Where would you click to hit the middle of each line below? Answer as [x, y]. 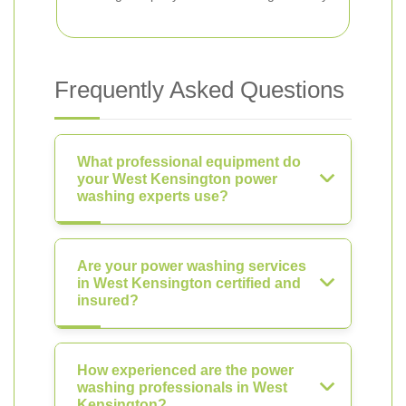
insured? [108, 300]
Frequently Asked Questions [199, 90]
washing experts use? [153, 196]
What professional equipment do [189, 162]
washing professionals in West [182, 387]
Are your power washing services [192, 266]
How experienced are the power [185, 370]
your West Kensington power [177, 179]
